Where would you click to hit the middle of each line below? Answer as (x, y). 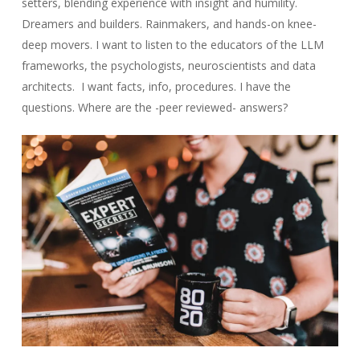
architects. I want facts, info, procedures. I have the (156, 86)
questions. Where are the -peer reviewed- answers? (154, 107)
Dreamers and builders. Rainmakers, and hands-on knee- (169, 24)
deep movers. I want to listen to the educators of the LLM (172, 45)
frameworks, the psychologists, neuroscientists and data (168, 65)
